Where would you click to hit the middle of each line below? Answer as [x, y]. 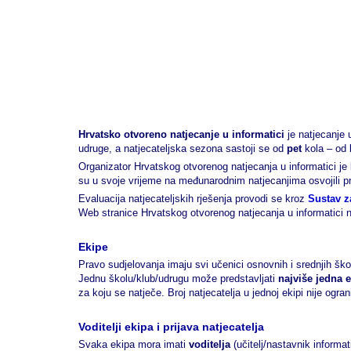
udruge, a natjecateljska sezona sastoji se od [183, 148]
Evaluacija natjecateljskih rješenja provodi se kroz [193, 199]
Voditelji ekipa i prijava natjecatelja [171, 327]
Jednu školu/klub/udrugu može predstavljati [178, 279]
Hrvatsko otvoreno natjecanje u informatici [181, 134]
